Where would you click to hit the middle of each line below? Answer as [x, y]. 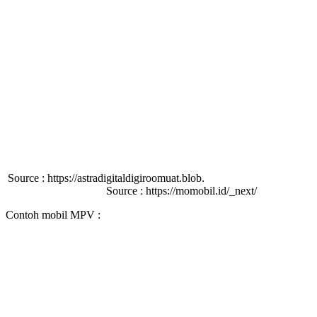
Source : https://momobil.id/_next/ [158, 191]
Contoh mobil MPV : [53, 215]
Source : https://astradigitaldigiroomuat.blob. [158, 178]
